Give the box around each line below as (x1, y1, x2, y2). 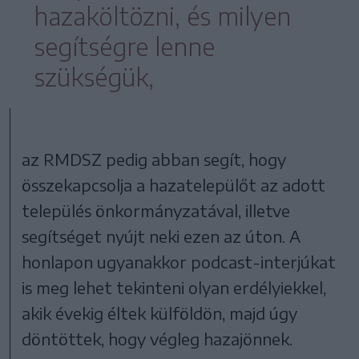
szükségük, (34, 61, 154, 92)
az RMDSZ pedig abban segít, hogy (22, 148, 287, 169)
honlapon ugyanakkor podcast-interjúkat (22, 251, 337, 272)
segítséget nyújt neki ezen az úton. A (22, 225, 301, 246)
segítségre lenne (34, 30, 215, 62)
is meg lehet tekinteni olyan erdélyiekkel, (22, 276, 327, 297)
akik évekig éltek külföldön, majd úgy (22, 302, 298, 323)
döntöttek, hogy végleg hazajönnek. (22, 328, 293, 349)
